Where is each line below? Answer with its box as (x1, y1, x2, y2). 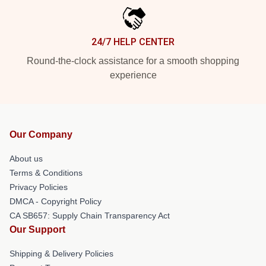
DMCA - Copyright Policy (9, 197, 102, 206)
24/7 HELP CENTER (91, 36, 175, 47)
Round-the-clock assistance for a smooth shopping (27, 56, 239, 66)
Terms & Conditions (9, 168, 83, 178)
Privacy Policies (9, 182, 68, 192)
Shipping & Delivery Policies (9, 249, 113, 258)
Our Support (9, 224, 65, 235)
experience (109, 70, 157, 80)
